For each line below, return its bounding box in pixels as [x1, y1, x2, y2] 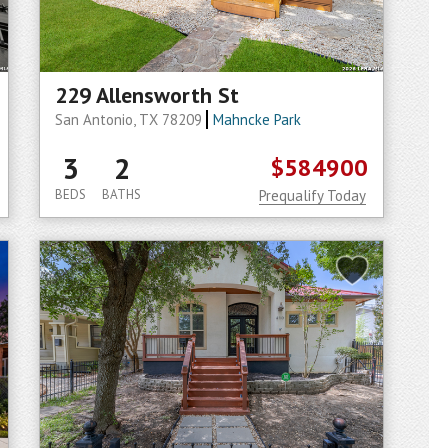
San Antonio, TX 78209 [55, 110, 206, 129]
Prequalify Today [259, 186, 366, 205]
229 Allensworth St [55, 81, 239, 109]
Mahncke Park [212, 110, 301, 129]
